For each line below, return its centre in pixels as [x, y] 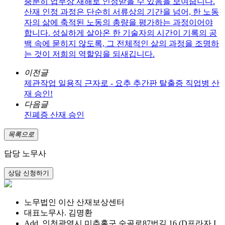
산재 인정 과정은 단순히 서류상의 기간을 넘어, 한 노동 [122, 12]
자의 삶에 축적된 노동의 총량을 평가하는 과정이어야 [119, 22]
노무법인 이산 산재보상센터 [74, 202]
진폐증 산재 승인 [54, 115]
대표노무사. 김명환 [58, 212]
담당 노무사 [25, 153]
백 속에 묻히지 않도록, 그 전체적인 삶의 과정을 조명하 [122, 43]
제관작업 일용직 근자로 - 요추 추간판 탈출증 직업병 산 [122, 83]
